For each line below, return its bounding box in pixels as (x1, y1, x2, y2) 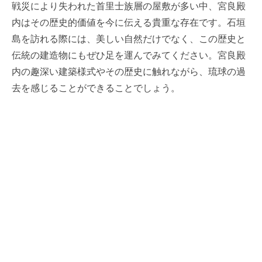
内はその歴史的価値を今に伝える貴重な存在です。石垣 (12, 15, 246, 29)
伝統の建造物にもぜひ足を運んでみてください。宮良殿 (12, 47, 246, 61)
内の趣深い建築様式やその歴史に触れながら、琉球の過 (12, 64, 246, 78)
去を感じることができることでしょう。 (12, 80, 180, 94)
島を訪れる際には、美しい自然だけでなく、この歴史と (12, 31, 246, 45)
